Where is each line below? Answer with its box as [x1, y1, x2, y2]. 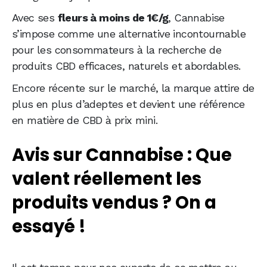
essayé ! [12, 215, 86, 239]
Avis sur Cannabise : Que [12, 143, 232, 167]
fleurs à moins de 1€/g [57, 11, 169, 24]
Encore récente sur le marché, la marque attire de [12, 82, 254, 95]
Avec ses [12, 11, 58, 24]
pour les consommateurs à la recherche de [12, 44, 221, 57]
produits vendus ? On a [12, 191, 216, 215]
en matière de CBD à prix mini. [12, 114, 157, 127]
